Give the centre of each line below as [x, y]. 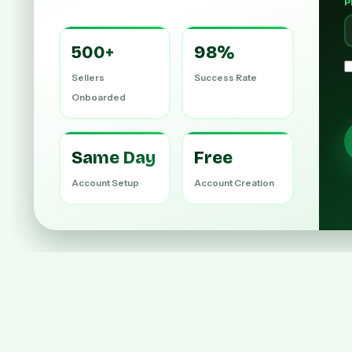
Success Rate [225, 77]
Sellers [88, 77]
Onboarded [98, 97]
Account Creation [234, 183]
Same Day [113, 158]
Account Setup [105, 183]
